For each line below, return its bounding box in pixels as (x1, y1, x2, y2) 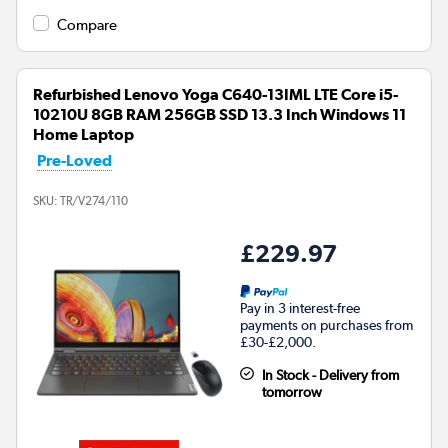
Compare (57, 15, 117, 34)
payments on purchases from (240, 316, 413, 333)
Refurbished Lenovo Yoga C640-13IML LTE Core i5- (33, 84, 398, 104)
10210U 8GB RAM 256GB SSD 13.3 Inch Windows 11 (33, 104, 406, 124)
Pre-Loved (37, 150, 112, 170)
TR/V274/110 (60, 193, 128, 208)
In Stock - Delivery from (261, 366, 399, 383)
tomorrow (261, 383, 322, 400)
